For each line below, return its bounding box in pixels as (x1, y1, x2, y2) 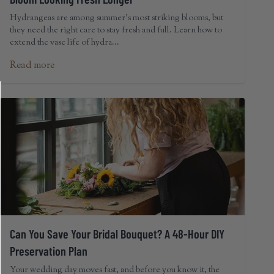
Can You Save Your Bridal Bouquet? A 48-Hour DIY (10, 226, 224, 241)
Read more (10, 59, 54, 73)
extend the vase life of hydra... (10, 37, 119, 49)
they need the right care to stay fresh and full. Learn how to (10, 24, 222, 37)
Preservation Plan (10, 243, 87, 258)
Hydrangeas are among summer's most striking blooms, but (10, 12, 223, 24)
